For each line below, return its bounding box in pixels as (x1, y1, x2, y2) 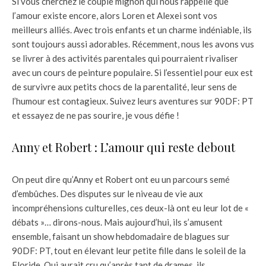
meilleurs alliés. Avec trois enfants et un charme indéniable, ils (12, 24, 252, 35)
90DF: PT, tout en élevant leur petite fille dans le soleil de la (12, 245, 246, 256)
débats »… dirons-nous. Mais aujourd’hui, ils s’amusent (12, 216, 223, 227)
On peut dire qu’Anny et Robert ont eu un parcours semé (12, 173, 230, 185)
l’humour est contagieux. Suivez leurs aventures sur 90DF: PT (12, 95, 254, 106)
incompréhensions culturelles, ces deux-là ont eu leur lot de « (12, 202, 249, 213)
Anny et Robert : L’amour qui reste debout (12, 138, 235, 155)
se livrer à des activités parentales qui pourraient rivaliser (12, 52, 238, 64)
